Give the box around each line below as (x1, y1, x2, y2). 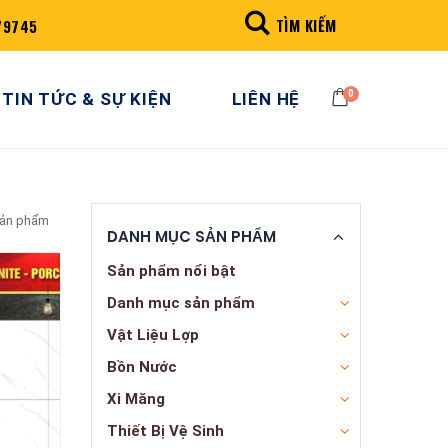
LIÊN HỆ (231, 89, 301, 110)
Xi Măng (107, 390, 165, 409)
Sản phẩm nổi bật (107, 262, 236, 281)
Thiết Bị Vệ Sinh (107, 422, 224, 441)
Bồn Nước (107, 358, 177, 377)
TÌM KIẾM (275, 13, 337, 36)
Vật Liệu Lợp (107, 326, 199, 345)
